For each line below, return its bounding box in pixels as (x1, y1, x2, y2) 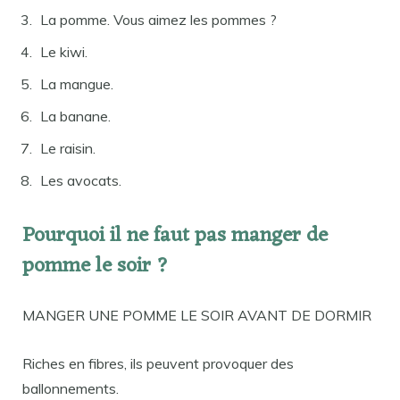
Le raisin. (40, 139, 96, 158)
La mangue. (40, 75, 113, 94)
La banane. (40, 107, 111, 126)
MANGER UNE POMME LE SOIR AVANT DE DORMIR (22, 306, 371, 325)
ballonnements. (22, 379, 119, 398)
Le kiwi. (40, 43, 87, 62)
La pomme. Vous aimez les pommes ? (40, 11, 277, 29)
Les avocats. (40, 171, 121, 190)
